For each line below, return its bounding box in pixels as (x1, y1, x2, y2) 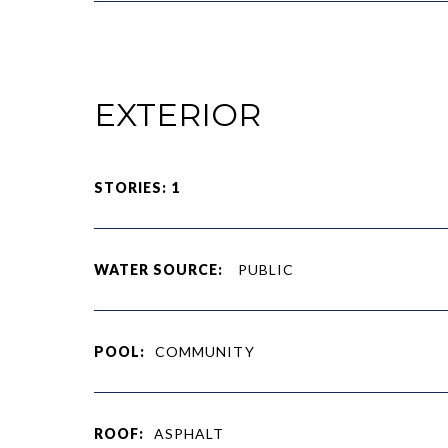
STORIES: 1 (93, 178, 181, 196)
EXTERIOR (93, 94, 261, 134)
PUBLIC (233, 260, 295, 278)
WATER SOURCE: (93, 260, 224, 278)
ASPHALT (153, 424, 225, 442)
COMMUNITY (154, 342, 255, 360)
